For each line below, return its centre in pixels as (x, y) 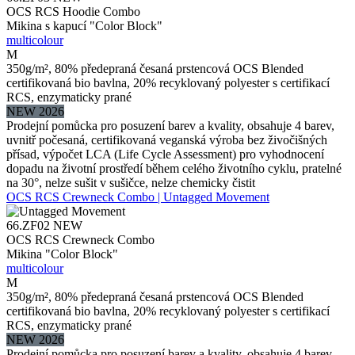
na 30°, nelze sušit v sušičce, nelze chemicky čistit (131, 182)
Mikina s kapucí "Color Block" (84, 25)
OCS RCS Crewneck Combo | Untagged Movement (138, 197)
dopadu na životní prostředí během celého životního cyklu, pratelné (174, 168)
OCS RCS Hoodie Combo (73, 11)
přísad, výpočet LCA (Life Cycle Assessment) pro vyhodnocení (165, 154)
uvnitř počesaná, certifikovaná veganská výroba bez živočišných (167, 139)
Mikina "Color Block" (62, 254)
